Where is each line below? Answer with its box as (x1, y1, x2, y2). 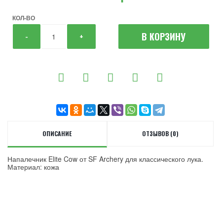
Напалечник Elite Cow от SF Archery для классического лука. (7, 154, 203, 164)
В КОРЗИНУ (142, 30, 186, 43)
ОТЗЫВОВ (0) (142, 129, 179, 138)
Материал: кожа (7, 162, 59, 172)
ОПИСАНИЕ (42, 129, 72, 138)
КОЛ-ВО (12, 13, 35, 22)
